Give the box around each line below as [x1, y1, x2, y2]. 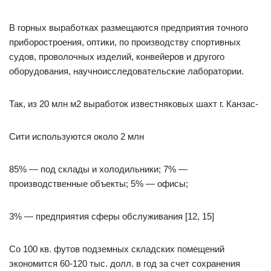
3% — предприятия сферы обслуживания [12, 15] [9, 211, 214, 221]
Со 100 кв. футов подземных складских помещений [9, 244, 224, 254]
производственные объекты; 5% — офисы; [9, 178, 188, 189]
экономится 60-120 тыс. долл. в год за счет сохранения [9, 258, 240, 269]
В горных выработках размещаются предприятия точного [9, 22, 248, 33]
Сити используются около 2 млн [9, 131, 144, 142]
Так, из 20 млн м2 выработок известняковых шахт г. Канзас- [9, 99, 258, 109]
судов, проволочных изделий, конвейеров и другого [9, 51, 224, 62]
